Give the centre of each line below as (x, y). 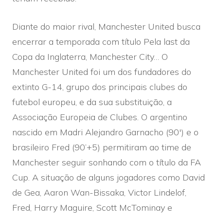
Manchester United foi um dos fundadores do (102, 72)
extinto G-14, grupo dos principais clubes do (100, 87)
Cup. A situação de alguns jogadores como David (109, 177)
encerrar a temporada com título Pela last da (101, 41)
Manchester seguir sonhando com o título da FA (107, 162)
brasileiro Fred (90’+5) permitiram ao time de (102, 147)
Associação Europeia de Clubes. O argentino (100, 117)
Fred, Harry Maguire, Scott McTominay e (92, 207)
